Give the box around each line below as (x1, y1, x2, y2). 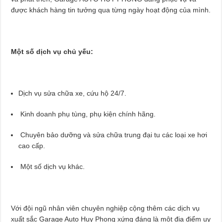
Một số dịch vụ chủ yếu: (11, 47, 94, 55)
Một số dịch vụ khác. (18, 162, 85, 170)
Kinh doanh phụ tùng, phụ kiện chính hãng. (18, 110, 156, 118)
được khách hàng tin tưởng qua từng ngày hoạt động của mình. (11, 5, 211, 14)
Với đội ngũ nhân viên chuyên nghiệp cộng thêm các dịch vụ (11, 204, 200, 212)
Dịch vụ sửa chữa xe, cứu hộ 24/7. (18, 89, 127, 97)
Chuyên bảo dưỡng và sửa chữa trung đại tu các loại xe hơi (18, 130, 208, 139)
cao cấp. (18, 141, 46, 150)
